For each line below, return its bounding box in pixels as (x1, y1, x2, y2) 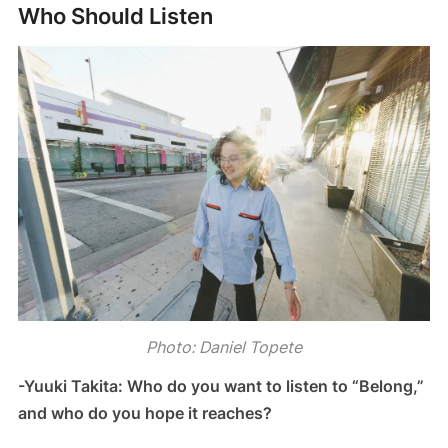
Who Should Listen (17, 2, 213, 29)
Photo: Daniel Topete (146, 336, 302, 357)
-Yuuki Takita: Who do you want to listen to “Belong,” (17, 375, 424, 396)
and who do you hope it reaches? (17, 402, 272, 423)
